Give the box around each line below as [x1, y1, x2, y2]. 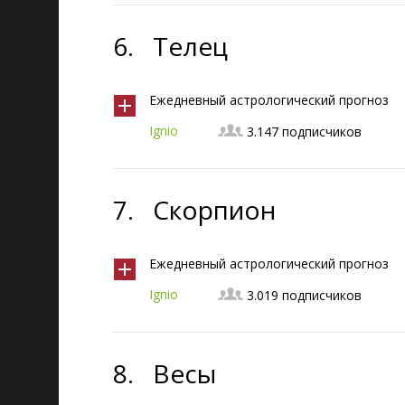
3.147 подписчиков [247, 123, 362, 140]
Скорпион [153, 193, 276, 227]
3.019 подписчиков [247, 287, 362, 304]
